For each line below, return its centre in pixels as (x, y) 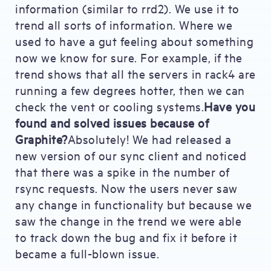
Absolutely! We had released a (149, 139)
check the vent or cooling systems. (109, 106)
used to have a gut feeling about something (134, 41)
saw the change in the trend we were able (128, 220)
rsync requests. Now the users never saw (126, 188)
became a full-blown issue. (87, 253)
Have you (230, 106)
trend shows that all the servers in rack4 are (135, 73)
